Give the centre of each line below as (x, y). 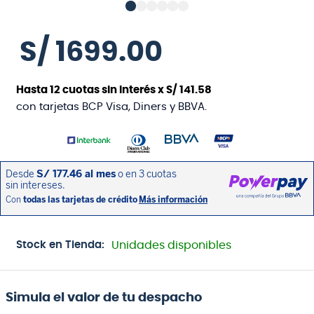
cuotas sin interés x (114, 90)
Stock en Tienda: (61, 245)
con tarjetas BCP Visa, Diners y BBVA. (112, 107)
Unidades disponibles (172, 245)
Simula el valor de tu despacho (104, 298)
